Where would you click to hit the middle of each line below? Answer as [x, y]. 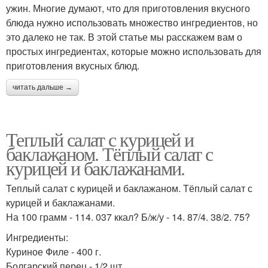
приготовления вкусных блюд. [73, 65]
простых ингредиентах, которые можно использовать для [134, 51]
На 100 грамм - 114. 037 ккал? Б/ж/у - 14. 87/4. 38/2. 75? [128, 217]
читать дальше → [42, 87]
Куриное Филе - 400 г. [54, 251]
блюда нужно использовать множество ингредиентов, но [132, 22]
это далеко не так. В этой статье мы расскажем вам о [124, 36]
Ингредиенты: [37, 237]
